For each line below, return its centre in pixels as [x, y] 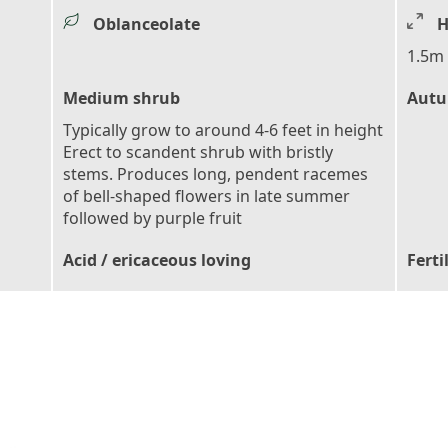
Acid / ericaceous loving [157, 259]
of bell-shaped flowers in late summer [206, 195]
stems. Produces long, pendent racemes [215, 173]
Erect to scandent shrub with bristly [198, 151]
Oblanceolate [146, 23]
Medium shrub [121, 97]
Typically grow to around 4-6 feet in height [223, 129]
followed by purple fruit [152, 217]
